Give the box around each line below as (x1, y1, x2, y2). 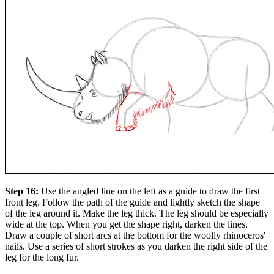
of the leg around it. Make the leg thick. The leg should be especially (5, 208, 268, 219)
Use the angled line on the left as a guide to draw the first (41, 186, 260, 197)
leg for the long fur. (5, 252, 79, 263)
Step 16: (5, 186, 41, 197)
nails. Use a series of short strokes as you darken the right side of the (5, 241, 267, 252)
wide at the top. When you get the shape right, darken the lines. (5, 219, 248, 230)
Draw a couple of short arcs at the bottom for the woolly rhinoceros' (5, 230, 265, 241)
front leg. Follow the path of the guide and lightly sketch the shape (5, 197, 260, 208)
